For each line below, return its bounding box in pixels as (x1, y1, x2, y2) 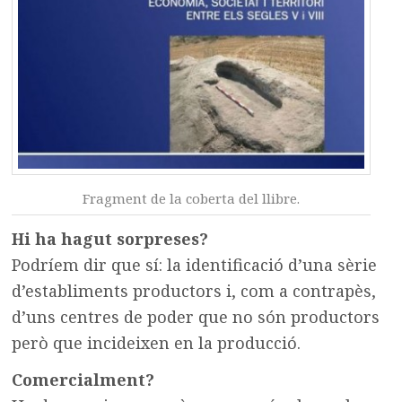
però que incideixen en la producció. (12, 332, 301, 354)
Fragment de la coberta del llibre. (83, 189, 301, 208)
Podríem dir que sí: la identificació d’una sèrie (12, 254, 378, 276)
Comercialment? (12, 369, 155, 391)
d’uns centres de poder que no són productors (12, 306, 380, 328)
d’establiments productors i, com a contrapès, (12, 280, 377, 302)
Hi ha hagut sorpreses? (12, 228, 209, 250)
